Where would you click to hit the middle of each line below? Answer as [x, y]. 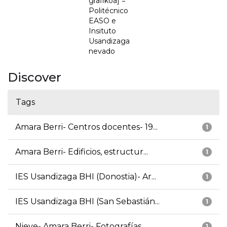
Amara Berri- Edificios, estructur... [82, 152]
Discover [34, 78]
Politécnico [108, 11]
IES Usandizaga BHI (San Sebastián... [87, 202]
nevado [102, 51]
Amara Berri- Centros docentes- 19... [86, 127]
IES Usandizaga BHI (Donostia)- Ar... [86, 177]
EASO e [102, 21]
